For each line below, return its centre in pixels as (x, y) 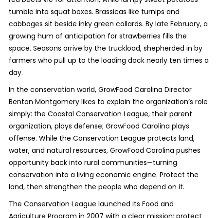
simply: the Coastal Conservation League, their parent (100, 114)
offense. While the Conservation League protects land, (101, 138)
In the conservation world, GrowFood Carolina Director (100, 90)
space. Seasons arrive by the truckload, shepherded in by (105, 48)
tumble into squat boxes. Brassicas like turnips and (94, 12)
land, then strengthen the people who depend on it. (96, 187)
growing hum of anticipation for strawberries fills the (98, 36)
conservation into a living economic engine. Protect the (103, 175)
